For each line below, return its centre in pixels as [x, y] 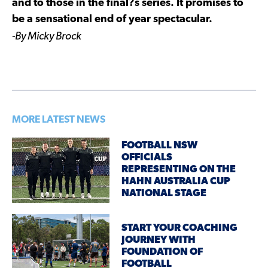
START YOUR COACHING [180, 229]
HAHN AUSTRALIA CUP [176, 182]
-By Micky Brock [47, 36]
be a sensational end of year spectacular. [112, 19]
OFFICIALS [147, 158]
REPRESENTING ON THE [179, 170]
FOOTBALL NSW [160, 146]
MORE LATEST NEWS [59, 120]
